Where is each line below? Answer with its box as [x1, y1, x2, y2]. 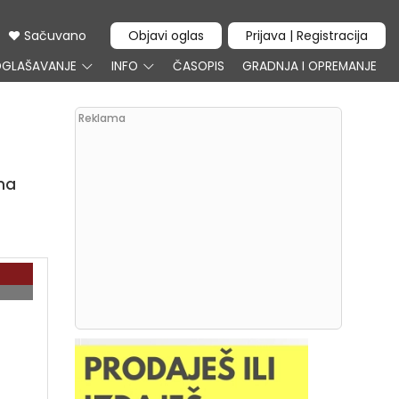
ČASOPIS [173, 58, 224, 75]
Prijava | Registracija [246, 27, 368, 45]
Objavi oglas [128, 27, 204, 45]
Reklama [77, 110, 126, 126]
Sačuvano [20, 27, 86, 45]
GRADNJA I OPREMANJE [242, 58, 377, 75]
